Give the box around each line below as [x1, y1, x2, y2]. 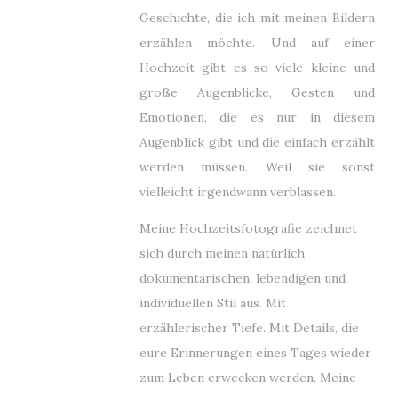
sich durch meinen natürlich [139, 245, 305, 261]
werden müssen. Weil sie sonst [139, 159, 375, 175]
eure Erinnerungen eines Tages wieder [139, 345, 371, 361]
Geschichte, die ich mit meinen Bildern [139, 10, 375, 26]
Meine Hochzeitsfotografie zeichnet [139, 220, 357, 236]
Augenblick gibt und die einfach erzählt [139, 134, 375, 150]
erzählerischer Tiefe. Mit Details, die [139, 320, 359, 336]
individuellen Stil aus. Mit [139, 295, 286, 311]
